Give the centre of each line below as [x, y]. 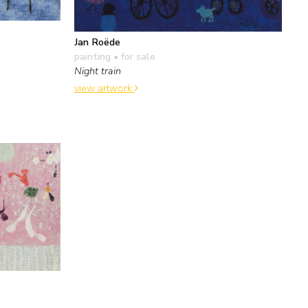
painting [92, 57]
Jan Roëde [97, 42]
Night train [98, 71]
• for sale [133, 57]
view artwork [104, 88]
